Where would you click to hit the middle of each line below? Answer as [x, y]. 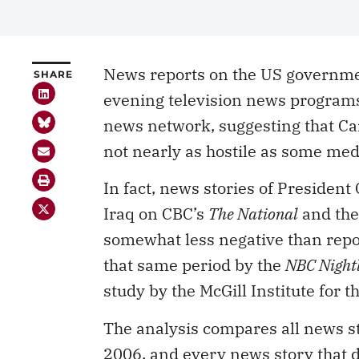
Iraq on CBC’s [156, 214]
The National [253, 214]
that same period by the [194, 265]
